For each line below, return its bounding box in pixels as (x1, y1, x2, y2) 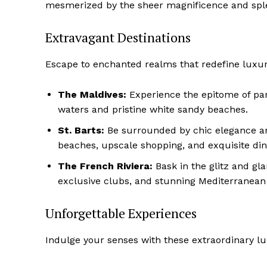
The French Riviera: (58, 160, 153, 172)
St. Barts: (58, 125, 104, 136)
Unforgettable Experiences (45, 204, 197, 222)
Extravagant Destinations (45, 29, 191, 46)
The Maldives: (58, 89, 126, 101)
